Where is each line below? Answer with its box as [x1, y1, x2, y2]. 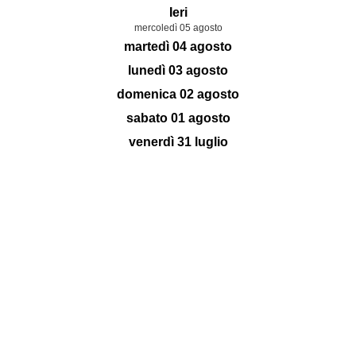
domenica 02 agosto [117, 87, 239, 102]
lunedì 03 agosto [128, 64, 228, 78]
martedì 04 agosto [124, 40, 232, 54]
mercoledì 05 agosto [133, 22, 222, 34]
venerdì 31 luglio [128, 135, 228, 149]
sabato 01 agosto [126, 111, 230, 126]
